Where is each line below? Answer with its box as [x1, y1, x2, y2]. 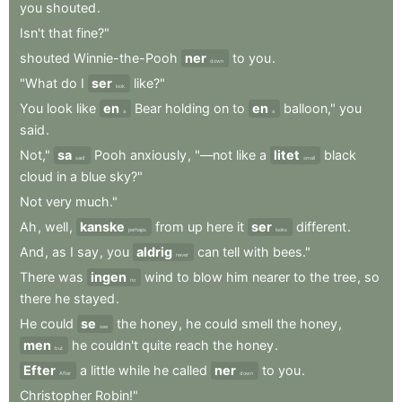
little [91, 363, 115, 378]
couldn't [91, 337, 138, 353]
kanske [80, 219, 125, 234]
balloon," [284, 100, 336, 116]
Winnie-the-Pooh [74, 50, 178, 66]
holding [165, 100, 210, 116]
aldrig [136, 244, 172, 259]
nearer [252, 269, 290, 284]
